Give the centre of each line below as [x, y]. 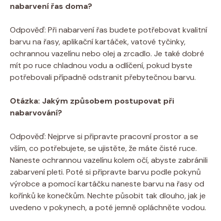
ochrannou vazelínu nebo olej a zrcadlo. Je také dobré [107, 53]
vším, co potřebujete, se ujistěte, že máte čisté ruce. [103, 148]
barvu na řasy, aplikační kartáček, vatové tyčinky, [98, 41]
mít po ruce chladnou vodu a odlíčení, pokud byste [101, 65]
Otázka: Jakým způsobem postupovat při [92, 101]
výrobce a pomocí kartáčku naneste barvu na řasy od [107, 184]
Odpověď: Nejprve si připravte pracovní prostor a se [104, 136]
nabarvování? [36, 112]
